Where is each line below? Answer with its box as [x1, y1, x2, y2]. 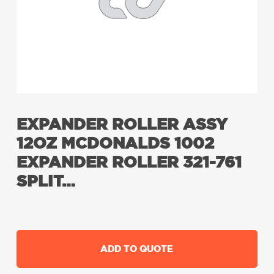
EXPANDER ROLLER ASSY [16, 113, 228, 136]
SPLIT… [16, 170, 75, 193]
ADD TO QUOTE [100, 242, 174, 256]
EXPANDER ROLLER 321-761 [16, 151, 242, 174]
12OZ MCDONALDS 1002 [16, 132, 214, 155]
